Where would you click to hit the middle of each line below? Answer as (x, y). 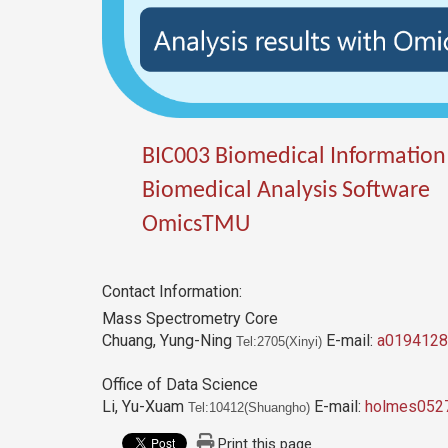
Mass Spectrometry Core (190, 319)
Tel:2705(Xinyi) (279, 342)
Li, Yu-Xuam (145, 407)
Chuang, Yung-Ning (169, 341)
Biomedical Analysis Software (286, 191)
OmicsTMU (196, 225)
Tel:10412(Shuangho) (249, 408)
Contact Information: (172, 292)
